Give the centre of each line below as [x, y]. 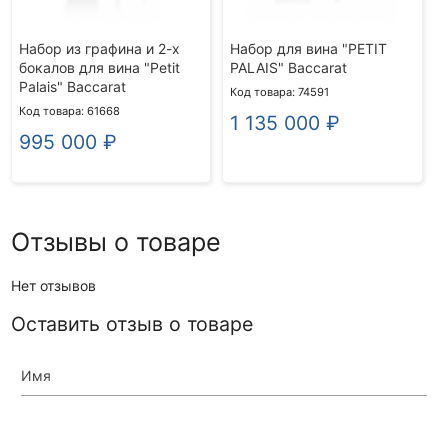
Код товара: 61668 [69, 110]
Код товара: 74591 [279, 91]
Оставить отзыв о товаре [131, 323]
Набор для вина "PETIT [308, 48]
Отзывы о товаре [115, 241]
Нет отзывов [53, 285]
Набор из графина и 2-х [99, 48]
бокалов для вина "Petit [99, 67]
